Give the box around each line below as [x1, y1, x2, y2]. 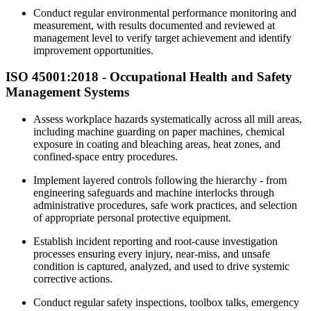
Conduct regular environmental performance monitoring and [33, 6, 296, 19]
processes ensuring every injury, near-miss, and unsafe [33, 248, 270, 260]
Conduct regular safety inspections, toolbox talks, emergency [33, 296, 299, 309]
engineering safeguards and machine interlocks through [33, 187, 274, 199]
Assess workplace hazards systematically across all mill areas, [33, 113, 302, 126]
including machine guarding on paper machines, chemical [33, 126, 285, 138]
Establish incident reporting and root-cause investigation [33, 235, 278, 248]
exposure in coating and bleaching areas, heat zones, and [33, 138, 280, 151]
